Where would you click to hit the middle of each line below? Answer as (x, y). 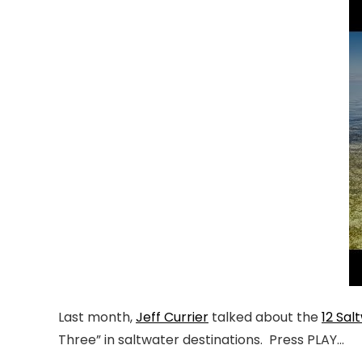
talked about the (265, 317)
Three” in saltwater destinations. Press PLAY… (201, 339)
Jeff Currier (172, 317)
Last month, (97, 317)
